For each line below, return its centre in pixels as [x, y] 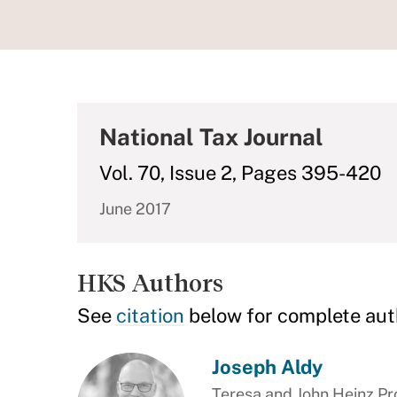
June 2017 [135, 209]
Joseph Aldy [267, 367]
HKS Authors [150, 283]
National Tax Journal [211, 137]
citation [150, 315]
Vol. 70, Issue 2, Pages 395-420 [240, 173]
